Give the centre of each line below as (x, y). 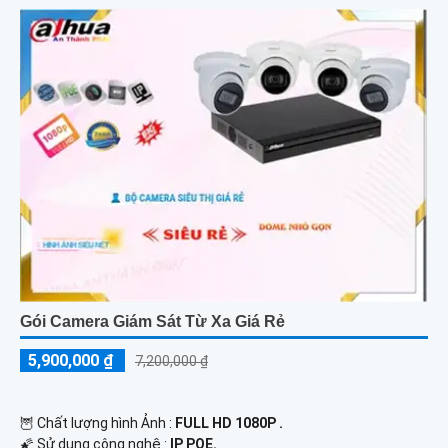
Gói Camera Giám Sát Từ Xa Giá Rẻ (152, 322)
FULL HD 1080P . (229, 423)
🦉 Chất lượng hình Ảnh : (97, 423)
